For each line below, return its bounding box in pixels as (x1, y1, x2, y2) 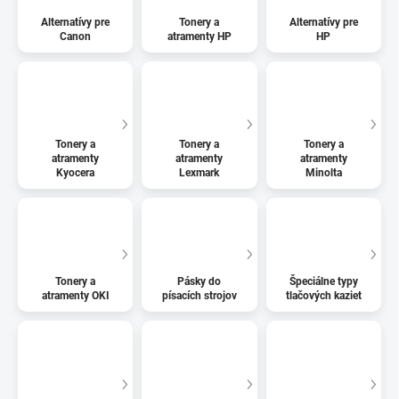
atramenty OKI (41, 289, 110, 303)
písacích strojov (161, 289, 237, 303)
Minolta (305, 167, 342, 180)
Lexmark (179, 167, 220, 180)
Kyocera (56, 167, 95, 180)
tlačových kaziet (285, 289, 362, 303)
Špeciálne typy (289, 275, 358, 289)
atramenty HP (167, 29, 232, 43)
